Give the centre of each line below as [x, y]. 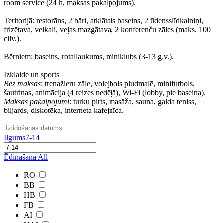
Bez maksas [22, 83]
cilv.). [13, 39]
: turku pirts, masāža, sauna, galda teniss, [133, 101]
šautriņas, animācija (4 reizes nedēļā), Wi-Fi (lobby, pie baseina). [105, 92]
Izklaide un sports [32, 74]
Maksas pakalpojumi [37, 101]
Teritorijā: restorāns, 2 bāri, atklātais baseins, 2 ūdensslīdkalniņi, [104, 21]
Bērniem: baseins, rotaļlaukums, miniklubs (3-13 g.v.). [89, 56]
